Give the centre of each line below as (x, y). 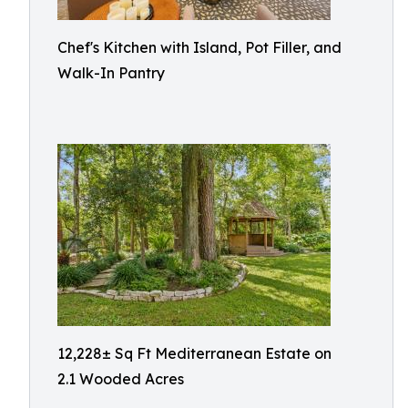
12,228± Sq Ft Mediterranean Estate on (194, 353)
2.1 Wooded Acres (121, 379)
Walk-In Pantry (111, 73)
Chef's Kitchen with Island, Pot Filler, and (199, 47)
